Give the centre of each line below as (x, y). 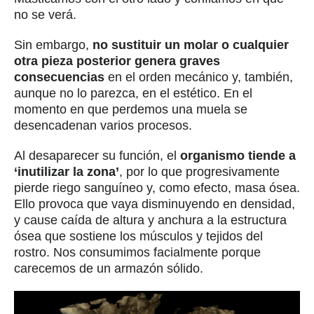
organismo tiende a (238, 155)
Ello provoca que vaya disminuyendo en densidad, (155, 204)
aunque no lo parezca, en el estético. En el (133, 93)
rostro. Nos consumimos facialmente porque (137, 252)
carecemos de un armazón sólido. (109, 268)
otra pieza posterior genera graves (117, 61)
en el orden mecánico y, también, (199, 77)
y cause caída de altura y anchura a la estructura (150, 220)
